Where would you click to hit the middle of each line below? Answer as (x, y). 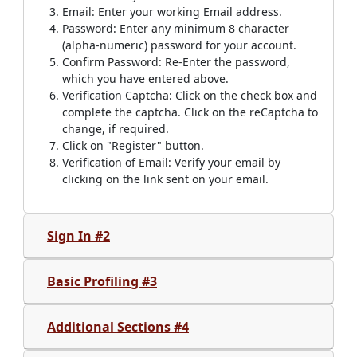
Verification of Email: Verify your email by (171, 162)
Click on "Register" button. (133, 145)
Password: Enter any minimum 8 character (176, 28)
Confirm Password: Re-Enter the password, (176, 62)
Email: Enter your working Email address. (172, 12)
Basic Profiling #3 (102, 281)
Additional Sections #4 (118, 327)
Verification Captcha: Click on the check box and (190, 95)
